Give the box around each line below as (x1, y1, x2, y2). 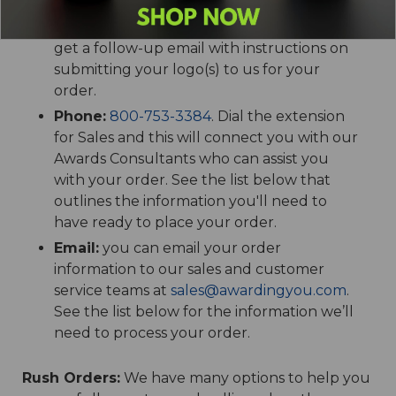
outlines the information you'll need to (53, 193, 327, 209)
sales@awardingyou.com (170, 282, 346, 299)
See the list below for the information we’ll (53, 303, 354, 320)
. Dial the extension (210, 108, 345, 125)
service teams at (53, 282, 171, 299)
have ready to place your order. (53, 214, 277, 231)
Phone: (53, 108, 106, 125)
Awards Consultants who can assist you (53, 150, 329, 167)
